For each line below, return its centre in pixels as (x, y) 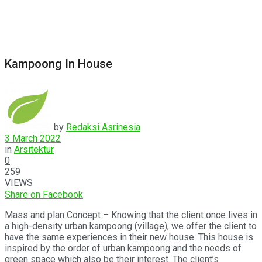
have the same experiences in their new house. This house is (129, 237)
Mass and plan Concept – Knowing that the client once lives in (131, 215)
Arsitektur (34, 149)
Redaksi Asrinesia (103, 127)
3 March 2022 (33, 138)
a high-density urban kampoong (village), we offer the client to (131, 226)
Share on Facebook (44, 194)
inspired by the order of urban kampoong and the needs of (123, 248)
